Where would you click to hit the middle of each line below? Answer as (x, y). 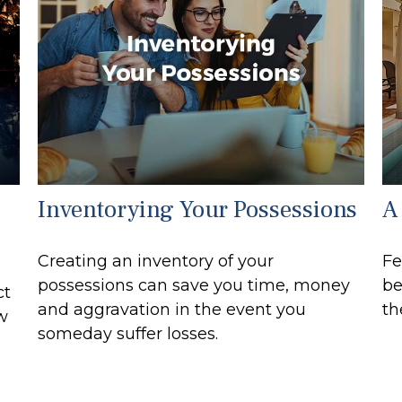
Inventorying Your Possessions (198, 209)
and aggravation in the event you (172, 309)
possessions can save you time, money (194, 285)
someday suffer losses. (128, 333)
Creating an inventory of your (156, 261)
